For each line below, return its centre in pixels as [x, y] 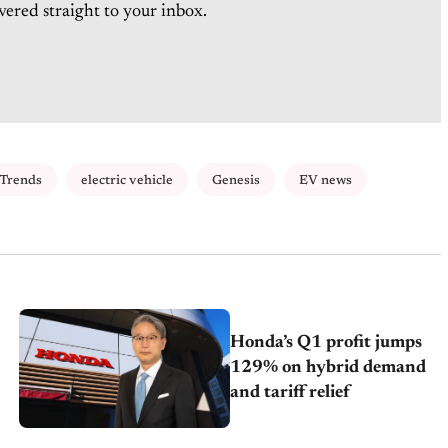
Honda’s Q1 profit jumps [326, 342]
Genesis [236, 180]
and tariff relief [290, 392]
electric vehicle [127, 180]
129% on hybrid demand [328, 367]
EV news [325, 180]
